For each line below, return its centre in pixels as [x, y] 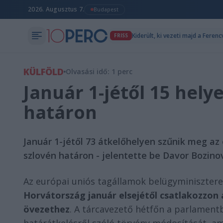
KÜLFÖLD [44, 72]
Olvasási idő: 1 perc [99, 71]
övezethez [47, 209]
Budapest [106, 9]
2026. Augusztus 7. [56, 9]
